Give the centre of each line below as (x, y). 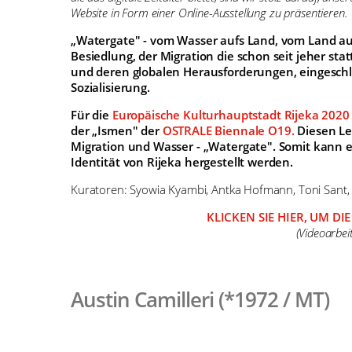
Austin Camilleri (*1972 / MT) (200, 300)
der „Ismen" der (117, 131)
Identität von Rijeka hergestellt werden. (182, 162)
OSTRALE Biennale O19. (228, 131)
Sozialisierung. (110, 88)
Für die (92, 115)
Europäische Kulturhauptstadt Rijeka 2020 (231, 115)
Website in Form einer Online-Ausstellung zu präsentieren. (209, 13)
